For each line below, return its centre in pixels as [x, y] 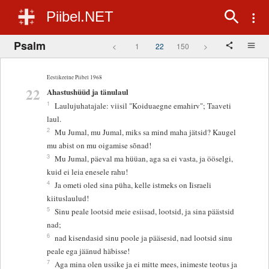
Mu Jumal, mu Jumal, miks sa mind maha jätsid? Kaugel [146, 132]
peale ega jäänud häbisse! [89, 251]
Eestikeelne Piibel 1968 [75, 77]
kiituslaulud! [68, 198]
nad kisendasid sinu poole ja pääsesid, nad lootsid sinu [144, 238]
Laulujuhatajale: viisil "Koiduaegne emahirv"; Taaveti [143, 106]
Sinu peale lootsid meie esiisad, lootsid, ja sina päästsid [145, 212]
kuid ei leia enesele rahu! [88, 172]
